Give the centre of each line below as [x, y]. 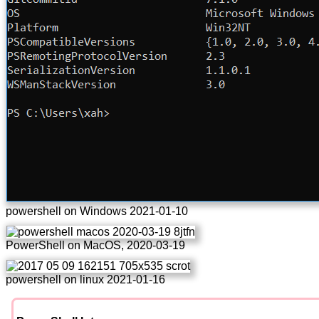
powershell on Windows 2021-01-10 [97, 211]
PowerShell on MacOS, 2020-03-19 [95, 245]
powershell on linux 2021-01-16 [85, 279]
